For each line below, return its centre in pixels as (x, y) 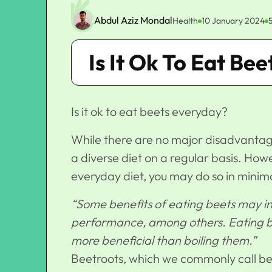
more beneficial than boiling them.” (164, 240)
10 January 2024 (233, 21)
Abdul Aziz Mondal (133, 20)
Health (185, 21)
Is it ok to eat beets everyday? (149, 111)
